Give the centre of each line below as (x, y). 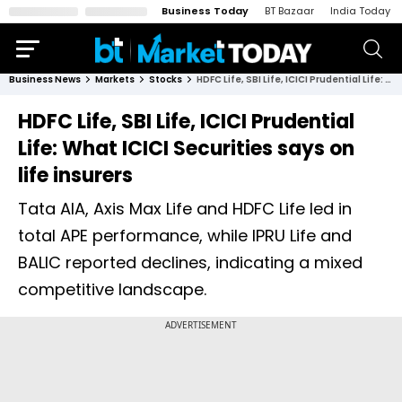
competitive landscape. (112, 289)
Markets (115, 79)
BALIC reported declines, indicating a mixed (190, 262)
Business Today (205, 11)
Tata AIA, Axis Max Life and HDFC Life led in (185, 209)
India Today (360, 11)
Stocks (166, 79)
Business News (45, 79)
